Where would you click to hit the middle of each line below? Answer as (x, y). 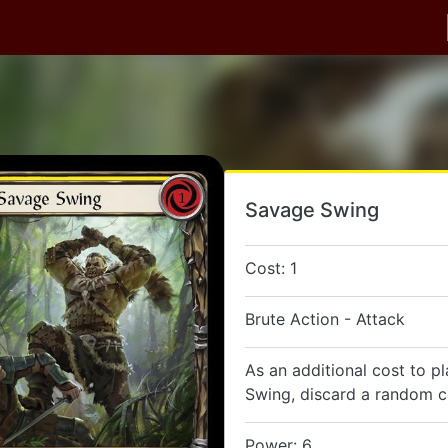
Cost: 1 (271, 268)
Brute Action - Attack (325, 319)
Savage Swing (312, 210)
